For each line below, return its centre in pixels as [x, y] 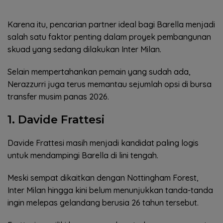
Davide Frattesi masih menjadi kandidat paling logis [103, 143]
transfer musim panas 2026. [58, 97]
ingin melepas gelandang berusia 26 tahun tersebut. [103, 203]
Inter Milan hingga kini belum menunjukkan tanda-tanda [110, 190]
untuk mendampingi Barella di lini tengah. [83, 156]
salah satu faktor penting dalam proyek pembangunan [109, 37]
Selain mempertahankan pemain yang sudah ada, [99, 72]
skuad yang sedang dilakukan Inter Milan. [84, 50]
